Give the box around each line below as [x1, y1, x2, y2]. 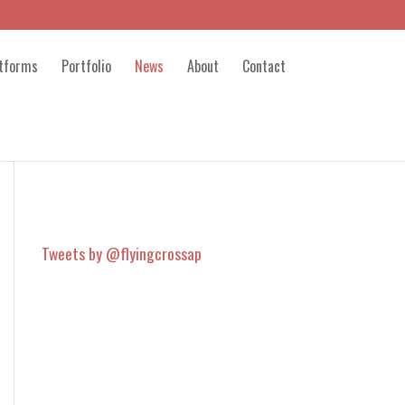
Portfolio [61, 55, 111, 77]
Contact [242, 55, 286, 77]
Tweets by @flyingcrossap [42, 241, 202, 265]
